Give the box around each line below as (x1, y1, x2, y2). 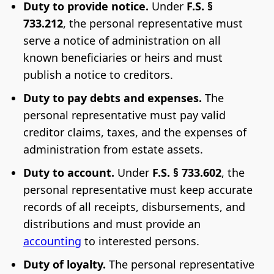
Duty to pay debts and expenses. (23, 91, 202, 106)
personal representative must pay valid (23, 108, 226, 123)
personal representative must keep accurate (23, 182, 253, 198)
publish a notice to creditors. (23, 67, 173, 83)
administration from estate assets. (23, 142, 203, 157)
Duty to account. (23, 165, 114, 180)
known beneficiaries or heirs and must (23, 50, 223, 65)
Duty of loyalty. (23, 257, 106, 272)
